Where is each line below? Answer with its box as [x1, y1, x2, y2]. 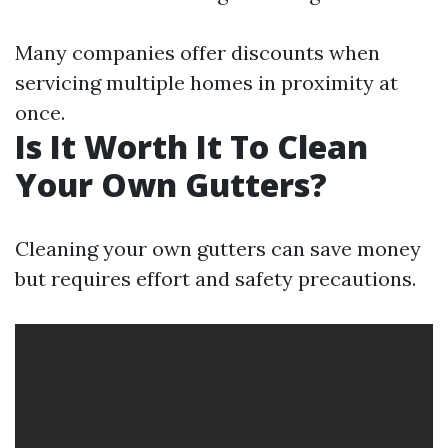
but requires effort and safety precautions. [15, 266, 416, 291]
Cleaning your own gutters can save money [15, 236, 421, 261]
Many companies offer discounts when [15, 40, 380, 65]
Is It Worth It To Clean [15, 125, 368, 168]
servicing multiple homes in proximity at [15, 70, 398, 95]
